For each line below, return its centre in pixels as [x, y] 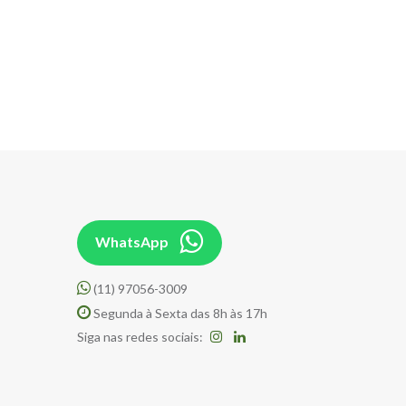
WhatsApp [134, 242]
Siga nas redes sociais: [141, 337]
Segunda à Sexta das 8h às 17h [179, 314]
